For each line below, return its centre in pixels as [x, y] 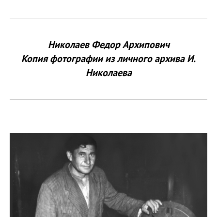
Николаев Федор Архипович [108, 44]
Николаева [108, 72]
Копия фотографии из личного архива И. [108, 58]
